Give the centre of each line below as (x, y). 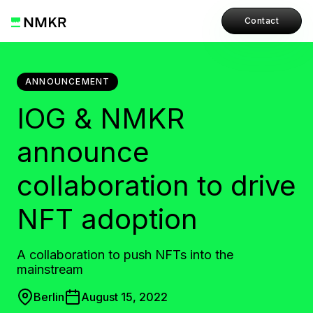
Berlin (49, 297)
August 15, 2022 (124, 297)
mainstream (50, 269)
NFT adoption (107, 219)
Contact (261, 21)
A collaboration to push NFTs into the (125, 255)
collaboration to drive (156, 185)
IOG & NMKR (101, 118)
